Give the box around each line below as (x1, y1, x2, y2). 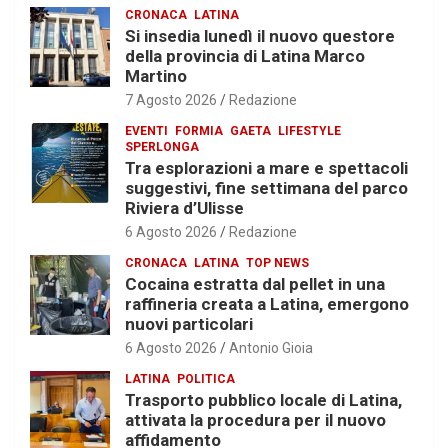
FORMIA (175, 123, 223, 138)
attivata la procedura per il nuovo (125, 409, 386, 430)
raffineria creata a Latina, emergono (125, 293, 409, 314)
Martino (125, 65, 187, 86)
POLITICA (177, 371, 235, 386)
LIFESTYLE (278, 123, 341, 138)
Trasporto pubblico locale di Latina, (125, 389, 402, 410)
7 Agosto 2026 (125, 91, 217, 108)
